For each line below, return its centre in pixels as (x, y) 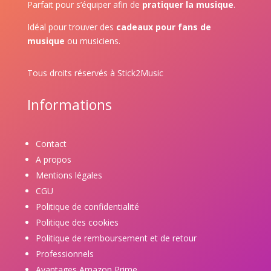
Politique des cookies (77, 222)
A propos (53, 159)
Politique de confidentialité (87, 206)
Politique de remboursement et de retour (116, 238)
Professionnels (64, 253)
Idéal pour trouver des (70, 27)
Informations (69, 104)
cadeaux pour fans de (163, 27)
